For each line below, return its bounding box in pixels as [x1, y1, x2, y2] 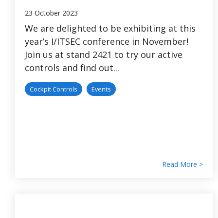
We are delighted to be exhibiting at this [25, 22, 196, 34]
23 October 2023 [25, 8, 78, 18]
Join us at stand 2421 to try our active [25, 48, 182, 60]
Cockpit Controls [30, 84, 77, 93]
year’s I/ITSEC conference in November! [25, 35, 188, 47]
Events [91, 84, 111, 93]
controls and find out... [25, 61, 119, 73]
